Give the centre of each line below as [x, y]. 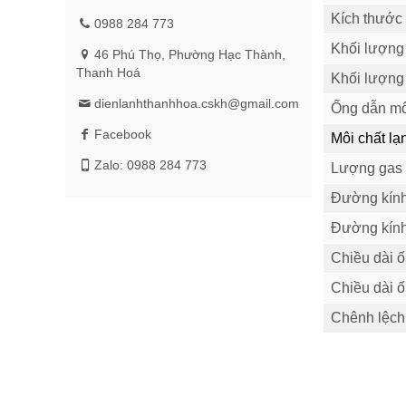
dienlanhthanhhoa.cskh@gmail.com [196, 103]
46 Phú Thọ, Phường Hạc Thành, [189, 54]
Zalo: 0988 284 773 [150, 165]
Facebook [122, 134]
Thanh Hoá [108, 72]
